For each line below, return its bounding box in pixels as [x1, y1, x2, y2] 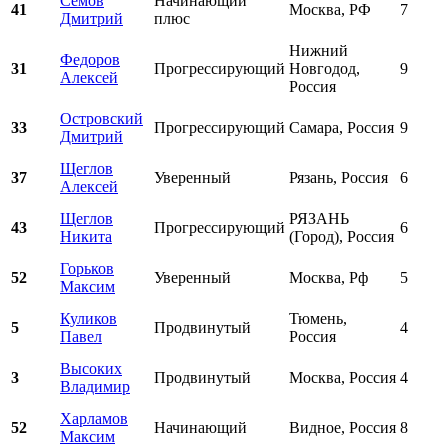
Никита [60, 227, 112, 245]
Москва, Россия [289, 368, 396, 386]
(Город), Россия [289, 227, 394, 245]
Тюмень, [289, 309, 347, 327]
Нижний [289, 41, 348, 59]
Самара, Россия [289, 118, 394, 136]
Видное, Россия [289, 418, 396, 436]
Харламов [60, 409, 128, 427]
